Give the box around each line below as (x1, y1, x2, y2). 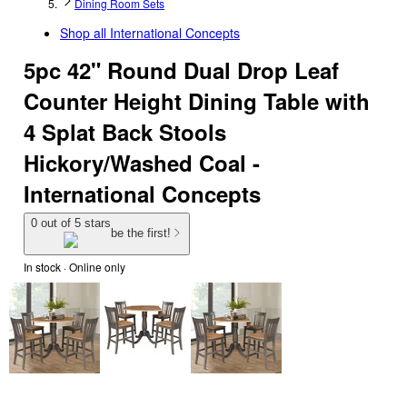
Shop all (60, 24, 110, 42)
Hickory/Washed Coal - (24, 147, 260, 178)
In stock (24, 258, 61, 274)
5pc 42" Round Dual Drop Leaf (24, 55, 339, 85)
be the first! (111, 226, 171, 241)
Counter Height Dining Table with (24, 85, 370, 116)
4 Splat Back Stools (24, 116, 226, 147)
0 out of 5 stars (31, 216, 111, 230)
